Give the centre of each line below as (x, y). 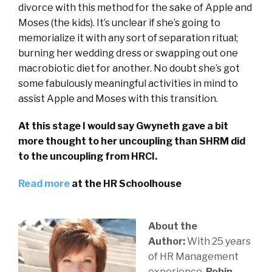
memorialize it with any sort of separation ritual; (128, 38)
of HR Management (193, 257)
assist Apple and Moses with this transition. (118, 99)
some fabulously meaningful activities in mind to (128, 84)
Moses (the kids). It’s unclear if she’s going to (119, 23)
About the (173, 226)
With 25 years (219, 242)
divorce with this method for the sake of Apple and (135, 8)
